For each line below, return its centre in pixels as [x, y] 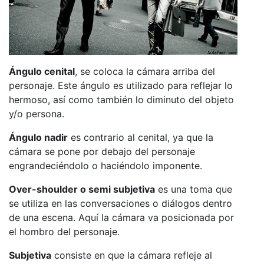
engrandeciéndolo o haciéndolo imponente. [105, 166]
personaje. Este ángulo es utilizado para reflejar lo [121, 86]
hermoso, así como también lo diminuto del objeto [121, 100]
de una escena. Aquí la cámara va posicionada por [121, 218]
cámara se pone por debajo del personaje [102, 152]
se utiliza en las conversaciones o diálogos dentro [121, 204]
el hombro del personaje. [64, 232]
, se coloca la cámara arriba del [145, 72]
